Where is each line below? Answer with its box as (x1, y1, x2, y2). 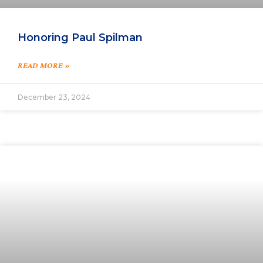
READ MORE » (18, 60, 70, 70)
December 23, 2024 (18, 93, 90, 102)
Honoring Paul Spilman (18, 31, 143, 45)
